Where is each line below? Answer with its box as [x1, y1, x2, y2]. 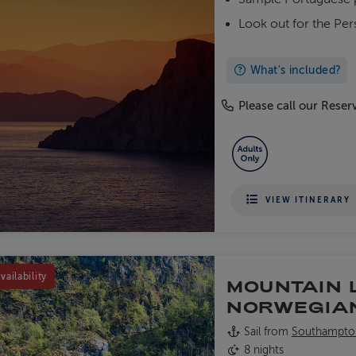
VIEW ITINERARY [265, 195, 351, 204]
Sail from [240, 325, 292, 338]
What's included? [246, 64, 342, 77]
